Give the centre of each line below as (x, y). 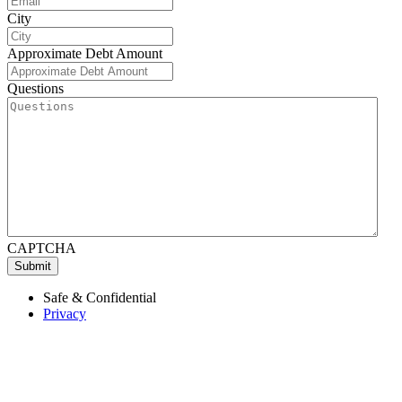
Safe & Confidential (100, 298)
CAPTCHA (42, 249)
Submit (33, 267)
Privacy (65, 314)
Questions (35, 89)
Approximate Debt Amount (85, 54)
